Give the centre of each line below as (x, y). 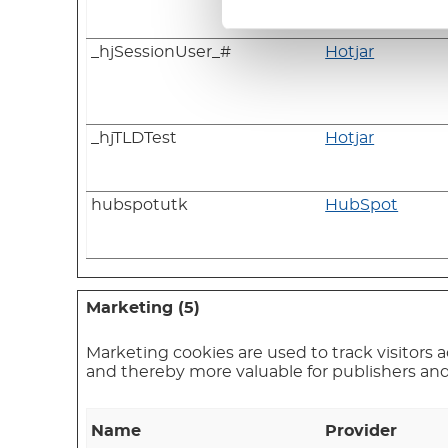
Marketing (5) (143, 307)
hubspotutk (140, 204)
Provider (361, 430)
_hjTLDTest (134, 137)
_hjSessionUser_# (161, 51)
